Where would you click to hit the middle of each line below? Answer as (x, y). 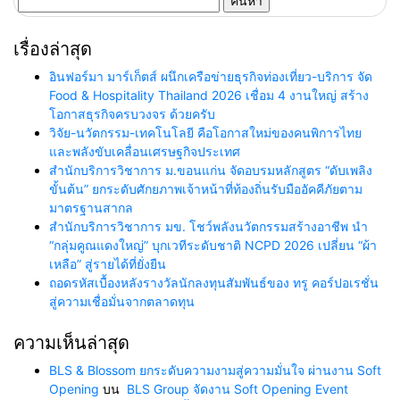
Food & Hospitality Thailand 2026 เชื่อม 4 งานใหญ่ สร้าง (209, 96)
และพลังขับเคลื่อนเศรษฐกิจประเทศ (145, 152)
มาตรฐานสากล (91, 208)
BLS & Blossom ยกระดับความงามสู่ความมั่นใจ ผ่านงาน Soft (215, 371)
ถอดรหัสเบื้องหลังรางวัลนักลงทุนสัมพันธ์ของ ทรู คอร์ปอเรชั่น (214, 283)
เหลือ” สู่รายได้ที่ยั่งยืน (108, 264)
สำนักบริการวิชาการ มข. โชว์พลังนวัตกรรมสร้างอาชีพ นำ (208, 227)
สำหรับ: (38, 16)
